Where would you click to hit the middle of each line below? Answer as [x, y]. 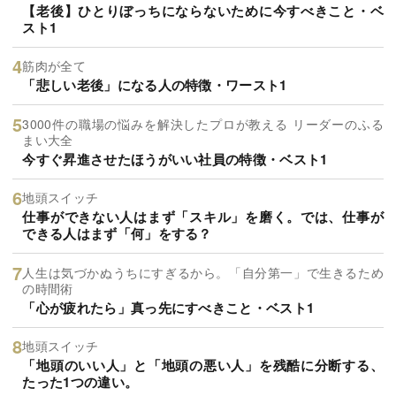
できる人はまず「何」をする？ [117, 234]
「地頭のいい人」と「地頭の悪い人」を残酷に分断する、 [203, 366]
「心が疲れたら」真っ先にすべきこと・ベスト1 [168, 307]
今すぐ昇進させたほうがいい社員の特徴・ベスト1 [175, 159]
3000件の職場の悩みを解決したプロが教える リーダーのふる [203, 123]
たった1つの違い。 [80, 382]
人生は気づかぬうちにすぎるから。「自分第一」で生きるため [203, 272]
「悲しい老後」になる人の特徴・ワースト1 [155, 85]
